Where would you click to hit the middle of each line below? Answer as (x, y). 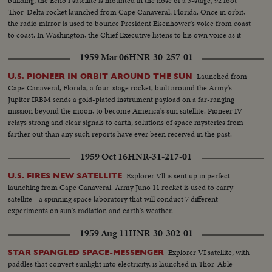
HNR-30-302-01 (161, 233)
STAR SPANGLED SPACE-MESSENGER (86, 252)
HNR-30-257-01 (161, 57)
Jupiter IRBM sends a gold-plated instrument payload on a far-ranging (121, 99)
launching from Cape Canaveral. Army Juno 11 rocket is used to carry (121, 187)
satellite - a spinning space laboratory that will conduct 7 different (113, 199)
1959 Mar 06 (104, 57)
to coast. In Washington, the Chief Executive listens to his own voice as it (125, 35)
